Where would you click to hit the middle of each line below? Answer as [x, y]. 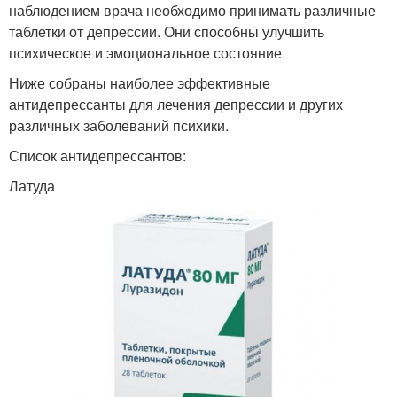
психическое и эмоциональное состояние [145, 53]
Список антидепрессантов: [97, 156]
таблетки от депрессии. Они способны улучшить [167, 31]
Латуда [32, 186]
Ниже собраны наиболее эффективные [140, 83]
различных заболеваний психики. [119, 125]
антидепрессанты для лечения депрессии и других [176, 104]
